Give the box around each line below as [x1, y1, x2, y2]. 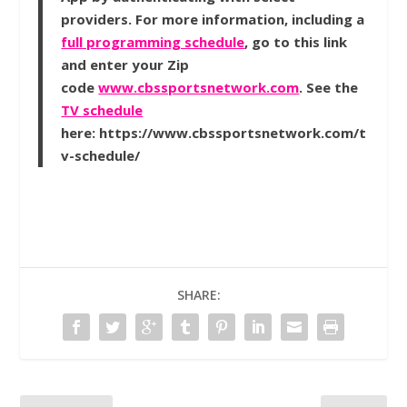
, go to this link [244, 32, 348, 51]
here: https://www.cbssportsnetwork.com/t [61, 123, 367, 142]
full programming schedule [61, 32, 245, 51]
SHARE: [177, 285, 221, 303]
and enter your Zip [61, 55, 190, 74]
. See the [299, 77, 359, 96]
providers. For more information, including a [61, 9, 365, 28]
